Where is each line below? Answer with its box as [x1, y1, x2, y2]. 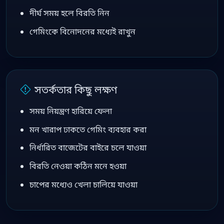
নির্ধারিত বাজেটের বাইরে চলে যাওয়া [29, 142, 146, 153]
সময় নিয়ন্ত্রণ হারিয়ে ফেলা [29, 105, 112, 116]
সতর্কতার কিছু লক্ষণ [34, 82, 117, 96]
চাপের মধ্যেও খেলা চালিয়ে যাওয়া [29, 178, 137, 190]
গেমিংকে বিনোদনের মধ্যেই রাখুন [29, 25, 135, 37]
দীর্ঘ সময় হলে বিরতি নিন [29, 7, 109, 19]
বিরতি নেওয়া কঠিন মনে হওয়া [29, 160, 126, 172]
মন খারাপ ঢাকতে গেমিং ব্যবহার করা [29, 123, 146, 135]
